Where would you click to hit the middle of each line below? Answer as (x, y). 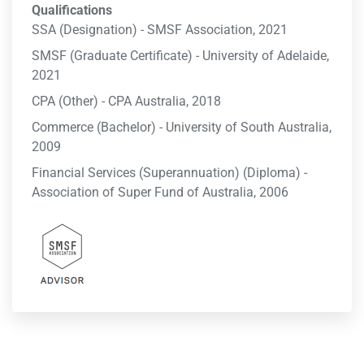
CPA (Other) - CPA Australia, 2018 (126, 101)
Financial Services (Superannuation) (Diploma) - (169, 173)
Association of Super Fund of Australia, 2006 (160, 192)
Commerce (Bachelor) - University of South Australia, (182, 127)
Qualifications (72, 10)
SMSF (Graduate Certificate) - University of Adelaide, (180, 56)
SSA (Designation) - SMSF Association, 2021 (160, 30)
